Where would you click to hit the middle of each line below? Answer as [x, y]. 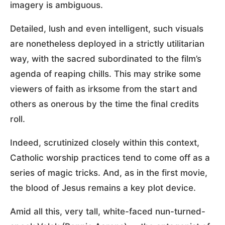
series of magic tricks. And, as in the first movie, [109, 173]
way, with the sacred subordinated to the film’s [106, 59]
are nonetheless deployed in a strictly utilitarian [107, 44]
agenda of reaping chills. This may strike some [105, 74]
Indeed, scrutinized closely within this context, [105, 143]
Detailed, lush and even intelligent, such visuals [107, 29]
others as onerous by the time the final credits [104, 104]
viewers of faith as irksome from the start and [104, 89]
